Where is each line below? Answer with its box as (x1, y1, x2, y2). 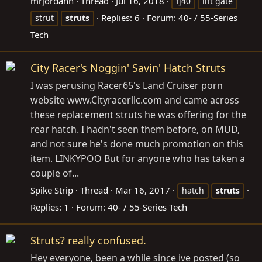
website (30, 94, 67, 106)
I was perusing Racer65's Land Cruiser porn (30, 79, 223, 92)
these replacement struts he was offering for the (30, 108, 246, 121)
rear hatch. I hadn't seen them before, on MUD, (30, 123, 240, 136)
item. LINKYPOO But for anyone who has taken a (30, 152, 245, 165)
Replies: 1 (30, 201, 69, 213)
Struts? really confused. (30, 233, 146, 248)
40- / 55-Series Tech (108, 201, 187, 213)
